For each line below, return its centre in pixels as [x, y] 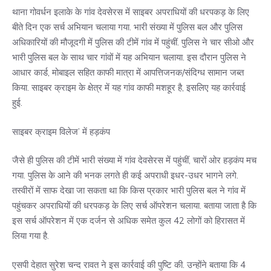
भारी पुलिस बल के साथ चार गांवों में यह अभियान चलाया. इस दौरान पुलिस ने [129, 57]
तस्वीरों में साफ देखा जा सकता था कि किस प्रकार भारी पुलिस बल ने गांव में [129, 191]
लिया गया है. [31, 236]
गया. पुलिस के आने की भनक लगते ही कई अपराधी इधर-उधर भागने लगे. [125, 175]
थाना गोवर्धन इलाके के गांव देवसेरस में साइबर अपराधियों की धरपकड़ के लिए [131, 12]
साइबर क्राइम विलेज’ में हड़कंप [61, 131]
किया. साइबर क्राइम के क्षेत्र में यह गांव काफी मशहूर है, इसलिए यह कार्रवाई [129, 88]
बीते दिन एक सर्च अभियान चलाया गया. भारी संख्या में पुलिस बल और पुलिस [127, 27]
